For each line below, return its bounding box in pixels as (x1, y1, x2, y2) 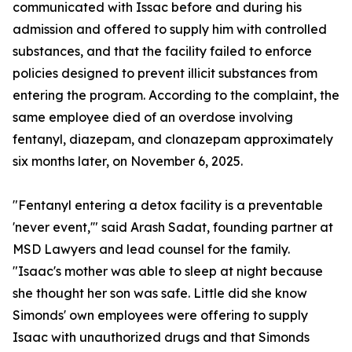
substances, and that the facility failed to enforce (13, 43, 312, 60)
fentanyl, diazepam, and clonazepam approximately (13, 131, 333, 148)
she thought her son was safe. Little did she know (13, 285, 307, 302)
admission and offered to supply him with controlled (13, 21, 327, 38)
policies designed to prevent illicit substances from (13, 65, 317, 82)
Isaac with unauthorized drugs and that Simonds (13, 329, 310, 346)
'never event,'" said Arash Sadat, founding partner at (13, 219, 333, 236)
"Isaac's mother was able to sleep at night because (13, 263, 323, 280)
